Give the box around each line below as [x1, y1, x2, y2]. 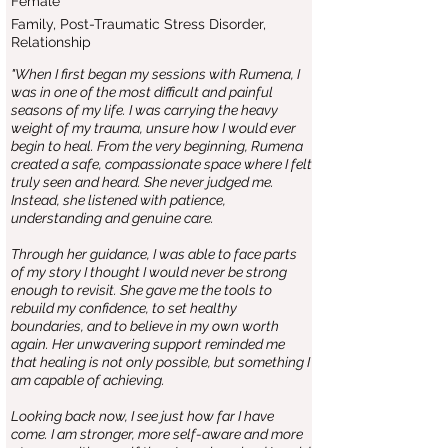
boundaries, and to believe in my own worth [11, 318, 279, 334]
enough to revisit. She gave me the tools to [11, 282, 272, 298]
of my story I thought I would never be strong [11, 264, 287, 280]
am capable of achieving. [11, 372, 165, 388]
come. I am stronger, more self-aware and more [11, 426, 303, 442]
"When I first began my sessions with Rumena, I [11, 66, 300, 82]
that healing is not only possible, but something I [11, 354, 310, 370]
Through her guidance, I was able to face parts [11, 246, 297, 262]
